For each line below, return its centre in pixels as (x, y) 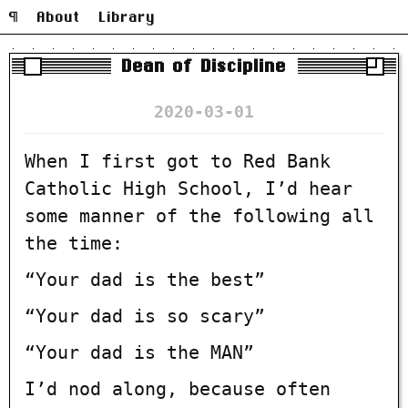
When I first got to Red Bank (178, 161)
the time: (74, 243)
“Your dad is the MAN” (139, 352)
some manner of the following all (199, 215)
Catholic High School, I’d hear (189, 188)
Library (127, 17)
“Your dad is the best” (145, 279)
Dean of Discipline (204, 66)
